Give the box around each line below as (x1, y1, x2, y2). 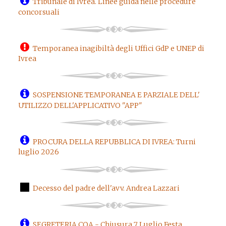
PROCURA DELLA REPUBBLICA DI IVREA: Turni (33, 137, 196, 146)
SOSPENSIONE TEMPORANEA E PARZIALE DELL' (33, 90, 200, 99)
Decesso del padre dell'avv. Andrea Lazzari (33, 184, 180, 193)
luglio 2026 (18, 147, 59, 157)
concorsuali (18, 7, 60, 17)
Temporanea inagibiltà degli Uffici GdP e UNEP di (33, 43, 204, 53)
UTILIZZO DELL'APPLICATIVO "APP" (18, 100, 142, 110)
